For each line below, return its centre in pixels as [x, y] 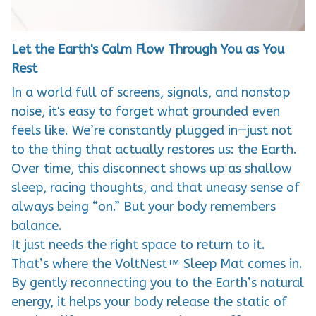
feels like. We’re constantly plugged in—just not [152, 130]
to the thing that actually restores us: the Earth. [154, 149]
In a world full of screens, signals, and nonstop [151, 92]
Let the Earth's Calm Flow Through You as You [148, 50]
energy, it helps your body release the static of [149, 302]
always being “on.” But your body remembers [144, 206]
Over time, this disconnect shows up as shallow [152, 168]
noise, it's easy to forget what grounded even [146, 111]
